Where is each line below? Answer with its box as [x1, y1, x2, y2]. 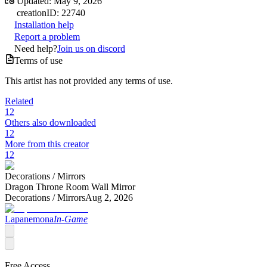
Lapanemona [5, 213, 54, 224]
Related [5, 95, 33, 106]
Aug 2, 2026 [85, 192, 133, 203]
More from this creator [5, 138, 89, 149]
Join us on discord [57, 43, 125, 54]
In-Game [54, 213, 88, 224]
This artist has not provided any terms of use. [5, 75, 173, 86]
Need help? [14, 43, 57, 54]
